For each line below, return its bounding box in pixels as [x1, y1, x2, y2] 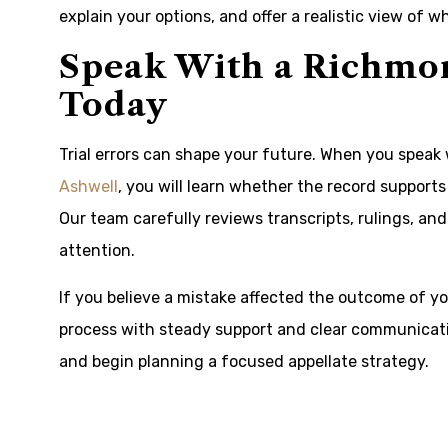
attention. [59, 241, 135, 260]
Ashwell [59, 177, 118, 196]
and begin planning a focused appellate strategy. [59, 352, 429, 371]
